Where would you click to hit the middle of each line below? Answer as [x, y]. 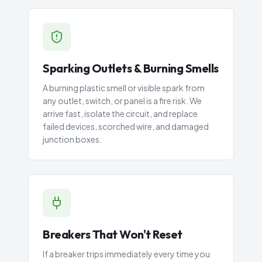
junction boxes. [72, 139]
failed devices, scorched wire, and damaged [126, 126]
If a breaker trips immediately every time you [126, 254]
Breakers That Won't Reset [113, 234]
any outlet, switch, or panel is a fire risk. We [122, 101]
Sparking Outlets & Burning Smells [131, 68]
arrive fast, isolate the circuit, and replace [120, 113]
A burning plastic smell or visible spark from [124, 88]
